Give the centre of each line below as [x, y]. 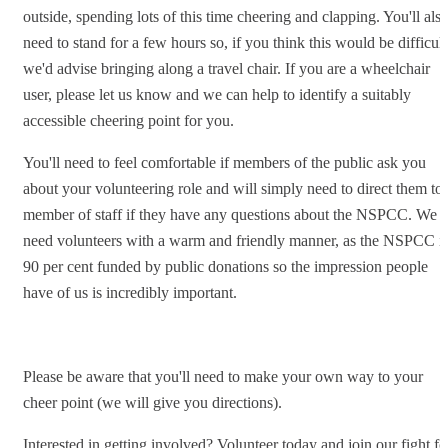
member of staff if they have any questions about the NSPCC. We [230, 214]
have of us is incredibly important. [130, 292]
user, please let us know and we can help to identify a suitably [217, 94]
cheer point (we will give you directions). [152, 402]
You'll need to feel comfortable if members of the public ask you [224, 162]
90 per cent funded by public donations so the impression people [225, 266]
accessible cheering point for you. [128, 120]
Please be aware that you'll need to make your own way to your [223, 376]
